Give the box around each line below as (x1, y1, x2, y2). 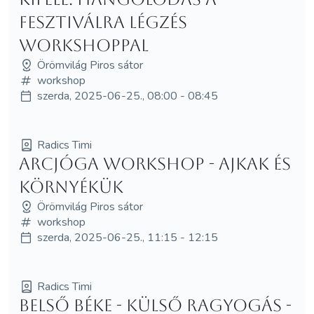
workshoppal (18, 35, 149, 55)
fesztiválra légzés (18, 12, 187, 32)
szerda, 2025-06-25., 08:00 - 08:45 (36, 88, 218, 104)
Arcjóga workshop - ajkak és (18, 153, 291, 174)
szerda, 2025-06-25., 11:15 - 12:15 (36, 229, 218, 245)
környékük (18, 177, 123, 197)
